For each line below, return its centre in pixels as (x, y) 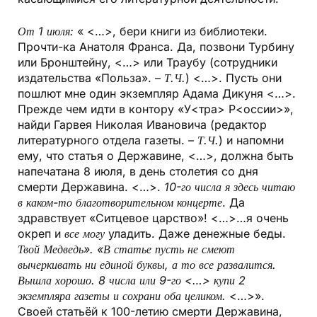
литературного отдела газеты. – (108, 140)
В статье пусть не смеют (169, 249)
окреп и (41, 234)
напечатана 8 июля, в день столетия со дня (138, 172)
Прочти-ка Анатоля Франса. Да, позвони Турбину (156, 47)
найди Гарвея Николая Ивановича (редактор (142, 125)
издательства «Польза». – (91, 78)
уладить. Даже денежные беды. (195, 234)
